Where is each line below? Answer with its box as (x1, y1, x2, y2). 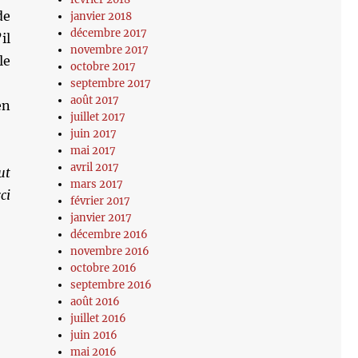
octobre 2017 (70, 60, 137, 74)
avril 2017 (70, 161, 120, 174)
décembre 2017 (70, 26, 148, 40)
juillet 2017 (70, 110, 126, 124)
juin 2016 (70, 328, 118, 342)
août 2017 (70, 93, 120, 107)
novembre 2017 (70, 43, 149, 57)
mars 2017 (70, 177, 124, 191)
